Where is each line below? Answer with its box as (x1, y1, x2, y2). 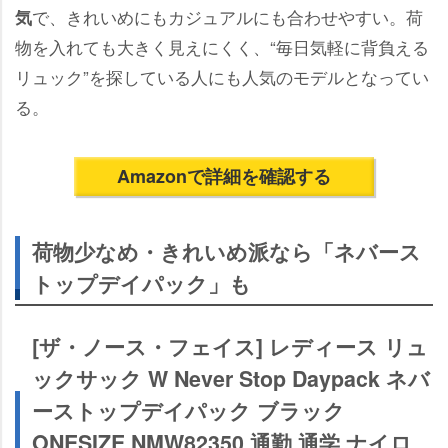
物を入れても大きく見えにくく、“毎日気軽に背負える (15, 34, 429, 60)
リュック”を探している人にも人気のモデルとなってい (15, 64, 429, 90)
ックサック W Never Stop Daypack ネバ (32, 363, 430, 395)
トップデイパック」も (32, 268, 251, 300)
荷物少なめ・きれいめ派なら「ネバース (32, 236, 421, 268)
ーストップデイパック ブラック (32, 395, 345, 427)
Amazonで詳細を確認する (117, 163, 331, 190)
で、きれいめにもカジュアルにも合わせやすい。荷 (32, 4, 423, 30)
